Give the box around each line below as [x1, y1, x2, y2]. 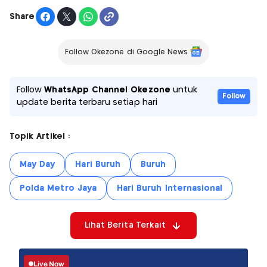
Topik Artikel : [10, 132, 70, 141]
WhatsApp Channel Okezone [44, 86, 170, 95]
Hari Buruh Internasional [116, 184, 223, 193]
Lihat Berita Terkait [84, 221, 166, 230]
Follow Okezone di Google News [64, 49, 188, 56]
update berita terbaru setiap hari [17, 98, 157, 107]
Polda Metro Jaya [20, 184, 97, 193]
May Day [20, 160, 55, 169]
